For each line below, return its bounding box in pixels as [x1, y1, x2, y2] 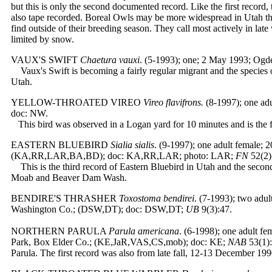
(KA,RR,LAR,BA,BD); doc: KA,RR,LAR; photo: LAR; [11, 151, 236, 161]
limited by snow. [11, 34, 74, 44]
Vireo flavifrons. [143, 97, 203, 107]
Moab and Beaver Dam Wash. [11, 172, 127, 183]
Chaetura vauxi [80, 55, 140, 65]
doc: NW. [11, 108, 48, 118]
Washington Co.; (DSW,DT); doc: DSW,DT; [11, 204, 186, 214]
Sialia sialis [110, 140, 154, 150]
